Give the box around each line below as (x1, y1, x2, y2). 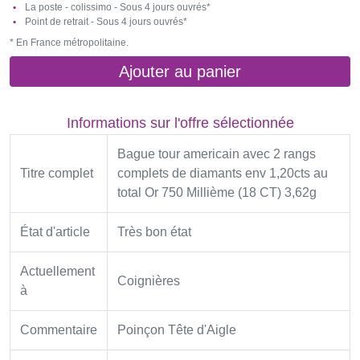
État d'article (20, 225, 90, 239)
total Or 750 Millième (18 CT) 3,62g (117, 186, 317, 199)
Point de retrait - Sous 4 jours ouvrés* (22, 16, 187, 27)
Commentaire (20, 323, 97, 337)
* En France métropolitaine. (10, 37, 129, 48)
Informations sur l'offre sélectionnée (66, 115, 294, 131)
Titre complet (20, 166, 93, 180)
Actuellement (20, 264, 95, 278)
